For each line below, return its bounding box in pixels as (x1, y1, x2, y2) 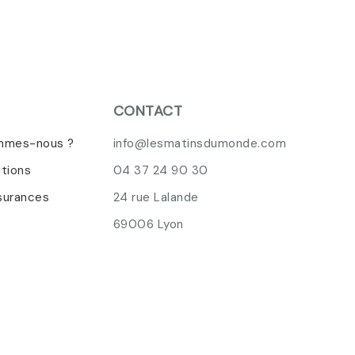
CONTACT (113, 101, 183, 120)
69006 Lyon (113, 216, 184, 232)
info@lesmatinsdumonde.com (113, 135, 287, 151)
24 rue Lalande (113, 189, 199, 205)
